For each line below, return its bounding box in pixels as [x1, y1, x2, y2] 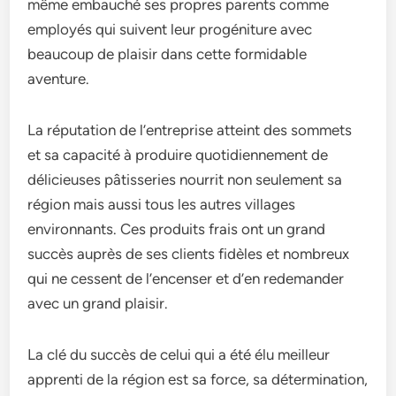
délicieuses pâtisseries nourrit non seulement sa [27, 170, 343, 188]
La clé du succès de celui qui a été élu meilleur [27, 345, 331, 363]
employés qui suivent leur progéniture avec [27, 19, 313, 38]
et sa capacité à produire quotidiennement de [27, 145, 329, 164]
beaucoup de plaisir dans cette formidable [27, 44, 308, 63]
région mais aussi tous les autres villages [27, 194, 296, 213]
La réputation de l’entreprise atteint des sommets [27, 120, 353, 139]
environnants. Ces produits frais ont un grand [27, 219, 326, 238]
